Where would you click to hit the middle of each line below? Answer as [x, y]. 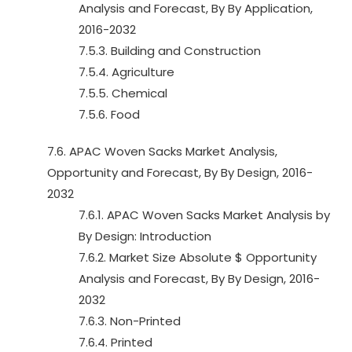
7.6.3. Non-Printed [130, 321]
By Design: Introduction [145, 236]
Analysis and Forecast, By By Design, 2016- [199, 279]
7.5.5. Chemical [123, 93]
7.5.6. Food [109, 114]
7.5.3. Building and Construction [170, 51]
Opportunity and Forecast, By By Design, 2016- [180, 172]
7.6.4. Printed [115, 342]
